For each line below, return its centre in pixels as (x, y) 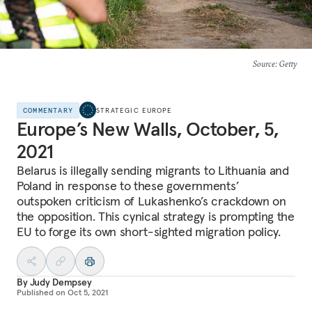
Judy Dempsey (61, 282)
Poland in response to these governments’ (128, 186)
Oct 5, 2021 (88, 292)
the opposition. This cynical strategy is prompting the (156, 216)
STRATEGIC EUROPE (134, 110)
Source (264, 64)
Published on (41, 292)
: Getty (286, 64)
